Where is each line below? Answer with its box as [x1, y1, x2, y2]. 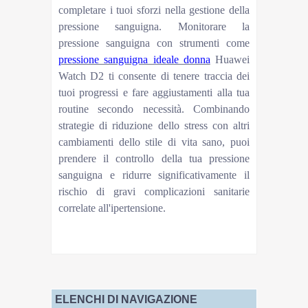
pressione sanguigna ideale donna [58, 53, 210, 65]
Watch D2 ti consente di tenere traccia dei [58, 69, 250, 82]
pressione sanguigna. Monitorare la [58, 20, 250, 32]
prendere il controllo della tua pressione [58, 152, 250, 164]
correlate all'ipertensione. [58, 201, 166, 214]
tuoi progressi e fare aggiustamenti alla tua [58, 86, 250, 98]
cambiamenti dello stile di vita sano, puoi [58, 135, 250, 148]
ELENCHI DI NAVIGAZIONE [55, 293, 197, 305]
